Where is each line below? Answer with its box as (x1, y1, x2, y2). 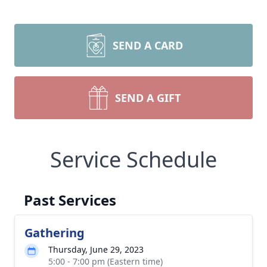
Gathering (24, 225, 85, 241)
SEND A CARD (113, 38, 183, 52)
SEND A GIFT (115, 91, 181, 105)
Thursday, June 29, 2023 (48, 244, 144, 255)
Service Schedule (50, 145, 217, 174)
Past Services (24, 190, 116, 210)
